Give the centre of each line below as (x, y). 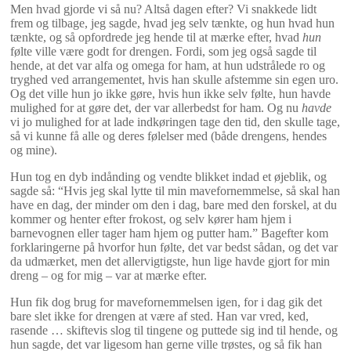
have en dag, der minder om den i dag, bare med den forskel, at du (174, 204)
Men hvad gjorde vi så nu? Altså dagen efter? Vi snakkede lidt (163, 9)
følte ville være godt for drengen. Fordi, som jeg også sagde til (163, 51)
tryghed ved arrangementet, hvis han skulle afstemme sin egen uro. (174, 79)
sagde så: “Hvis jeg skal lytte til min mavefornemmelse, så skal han (175, 190)
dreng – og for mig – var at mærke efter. (109, 275)
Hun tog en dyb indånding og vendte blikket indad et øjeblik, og (168, 176)
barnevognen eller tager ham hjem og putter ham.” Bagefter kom (169, 233)
